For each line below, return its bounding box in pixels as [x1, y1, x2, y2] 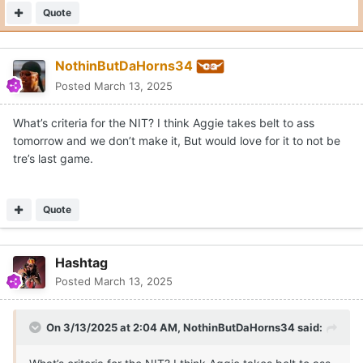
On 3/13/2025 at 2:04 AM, [46, 320, 183, 334]
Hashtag [55, 254, 108, 271]
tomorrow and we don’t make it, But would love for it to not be [13, 133, 340, 147]
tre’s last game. [13, 151, 96, 165]
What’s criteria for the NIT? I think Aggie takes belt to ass [13, 115, 314, 130]
